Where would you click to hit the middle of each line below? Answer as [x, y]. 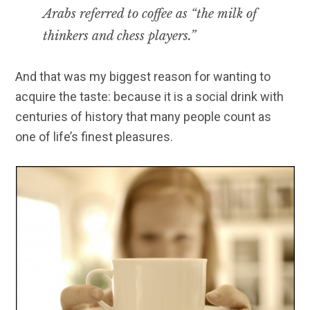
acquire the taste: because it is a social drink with [150, 97]
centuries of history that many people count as [144, 117]
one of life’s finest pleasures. [94, 137]
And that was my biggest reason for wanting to [143, 77]
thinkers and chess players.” [120, 36]
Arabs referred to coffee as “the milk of [150, 14]
